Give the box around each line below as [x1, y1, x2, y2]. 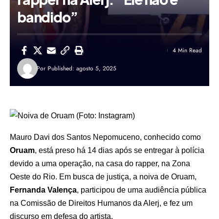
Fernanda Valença [10, 185, 77, 194]
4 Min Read [173, 45, 202, 55]
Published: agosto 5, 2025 [48, 64, 117, 73]
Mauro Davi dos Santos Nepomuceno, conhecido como [10, 132, 201, 141]
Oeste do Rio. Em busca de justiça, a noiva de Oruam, [10, 172, 197, 181]
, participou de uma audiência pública [77, 185, 206, 194]
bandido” [17, 8, 78, 25]
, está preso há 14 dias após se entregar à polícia [35, 146, 204, 154]
